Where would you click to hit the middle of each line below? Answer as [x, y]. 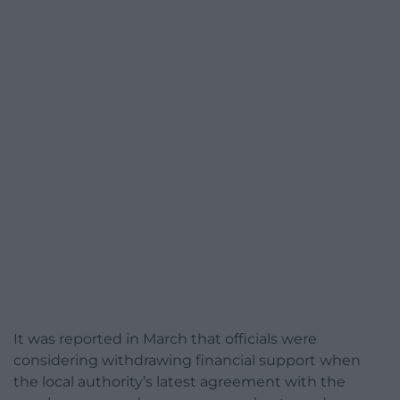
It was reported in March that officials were [165, 338]
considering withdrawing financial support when [187, 360]
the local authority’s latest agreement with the [179, 381]
